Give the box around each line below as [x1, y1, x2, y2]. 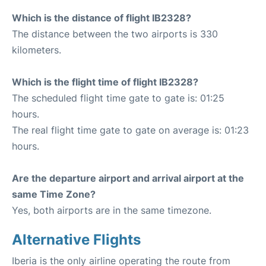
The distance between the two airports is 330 [12, 28, 218, 40]
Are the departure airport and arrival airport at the [12, 172, 244, 184]
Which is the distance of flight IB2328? [12, 12, 191, 24]
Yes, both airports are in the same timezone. [12, 204, 211, 216]
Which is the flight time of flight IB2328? [12, 76, 198, 88]
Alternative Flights [12, 231, 141, 248]
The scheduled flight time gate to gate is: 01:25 [12, 92, 224, 104]
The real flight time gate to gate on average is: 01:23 [12, 124, 249, 136]
